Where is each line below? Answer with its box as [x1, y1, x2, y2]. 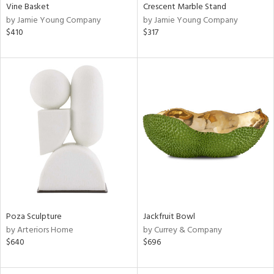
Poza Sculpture [6, 209, 62, 224]
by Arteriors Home [6, 223, 73, 237]
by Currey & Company [143, 223, 222, 237]
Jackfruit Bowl [143, 209, 195, 224]
